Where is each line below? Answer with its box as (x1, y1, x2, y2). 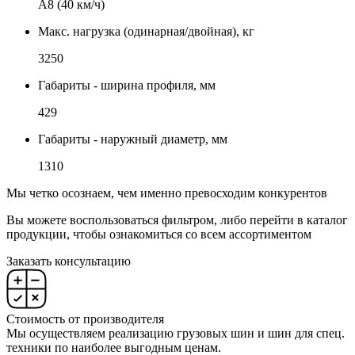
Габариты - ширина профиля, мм (38, 78, 216, 93)
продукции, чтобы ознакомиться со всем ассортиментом (6, 227, 311, 242)
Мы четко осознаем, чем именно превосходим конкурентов (6, 186, 327, 200)
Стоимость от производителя (6, 312, 164, 326)
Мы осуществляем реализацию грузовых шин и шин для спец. (6, 326, 345, 341)
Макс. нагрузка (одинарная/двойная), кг (38, 25, 254, 39)
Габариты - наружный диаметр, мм (38, 132, 227, 147)
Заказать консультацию (6, 254, 131, 269)
